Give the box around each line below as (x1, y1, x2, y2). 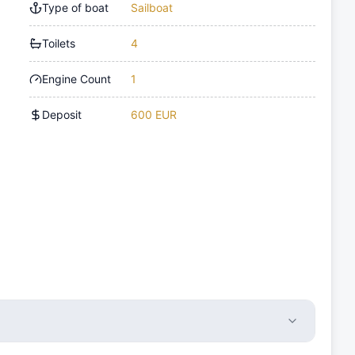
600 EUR (131, 107, 177, 121)
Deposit (42, 107, 82, 121)
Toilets (42, 36, 76, 50)
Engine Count (42, 71, 112, 86)
